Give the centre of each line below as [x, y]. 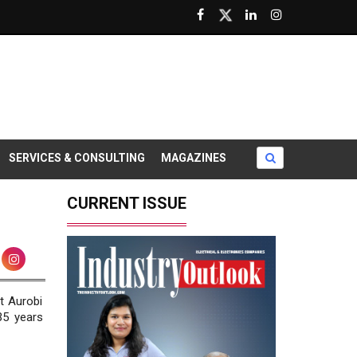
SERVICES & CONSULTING [77, 158]
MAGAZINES [194, 158]
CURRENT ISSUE [126, 204]
